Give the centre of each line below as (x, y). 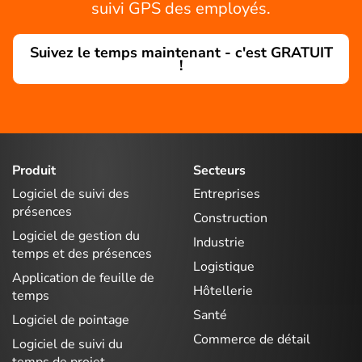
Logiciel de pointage (71, 320)
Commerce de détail (252, 340)
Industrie (219, 243)
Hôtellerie (223, 291)
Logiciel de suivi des (71, 194)
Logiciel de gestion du (76, 236)
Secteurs (219, 170)
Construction (230, 219)
